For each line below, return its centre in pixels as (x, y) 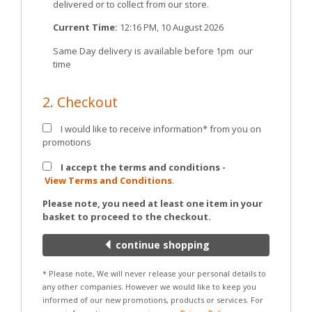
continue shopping (161, 245)
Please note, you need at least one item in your (153, 204)
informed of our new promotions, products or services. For (153, 300)
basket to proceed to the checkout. (127, 217)
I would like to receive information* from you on (160, 128)
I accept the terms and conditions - (142, 167)
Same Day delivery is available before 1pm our (153, 50)
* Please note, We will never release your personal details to (154, 274)
